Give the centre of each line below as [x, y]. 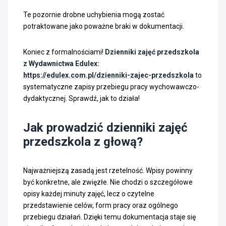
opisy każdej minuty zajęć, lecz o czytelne [89, 193]
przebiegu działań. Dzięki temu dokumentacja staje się [109, 217]
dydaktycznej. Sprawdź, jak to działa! [81, 98]
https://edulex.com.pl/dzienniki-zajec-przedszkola [108, 75]
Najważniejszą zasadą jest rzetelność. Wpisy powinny [108, 170]
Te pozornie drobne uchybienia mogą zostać [94, 14]
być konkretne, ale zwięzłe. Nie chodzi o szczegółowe [108, 182]
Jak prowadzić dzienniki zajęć [105, 127]
